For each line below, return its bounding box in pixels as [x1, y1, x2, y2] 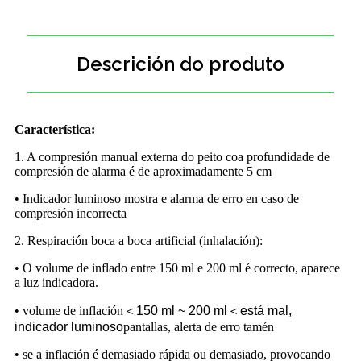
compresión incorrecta [15, 206, 127, 221]
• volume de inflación [15, 304, 123, 318]
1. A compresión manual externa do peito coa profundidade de [15, 150, 330, 164]
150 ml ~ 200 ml [136, 304, 227, 318]
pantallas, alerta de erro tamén [123, 320, 274, 334]
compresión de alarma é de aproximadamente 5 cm [15, 164, 272, 179]
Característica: [15, 122, 95, 137]
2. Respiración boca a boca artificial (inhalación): [15, 234, 263, 248]
